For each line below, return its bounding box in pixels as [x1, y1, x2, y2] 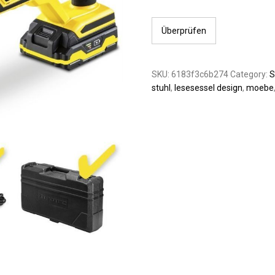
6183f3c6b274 [171, 69, 228, 79]
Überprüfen [161, 25, 206, 36]
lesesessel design [174, 82, 242, 93]
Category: [230, 69, 269, 79]
